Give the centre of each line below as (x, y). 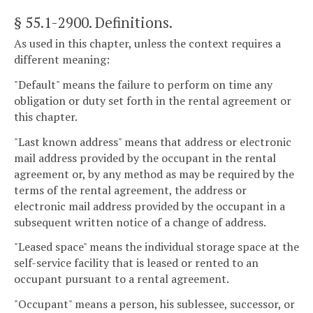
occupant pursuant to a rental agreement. (122, 279)
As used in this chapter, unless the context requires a (147, 44)
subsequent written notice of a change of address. (140, 222)
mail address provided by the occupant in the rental (145, 158)
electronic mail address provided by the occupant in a (150, 206)
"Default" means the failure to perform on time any (143, 84)
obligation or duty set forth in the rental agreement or (153, 100)
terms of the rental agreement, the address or (130, 190)
